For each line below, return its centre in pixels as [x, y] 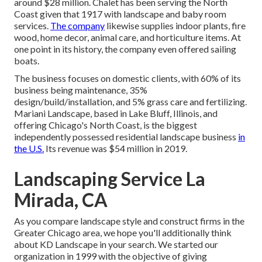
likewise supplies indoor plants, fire [175, 26]
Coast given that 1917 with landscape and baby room [120, 14]
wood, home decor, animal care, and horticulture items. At [127, 37]
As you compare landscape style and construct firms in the [129, 221]
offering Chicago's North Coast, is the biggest [106, 125]
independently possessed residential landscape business [126, 137]
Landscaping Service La [110, 179]
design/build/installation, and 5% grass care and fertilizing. [130, 102]
